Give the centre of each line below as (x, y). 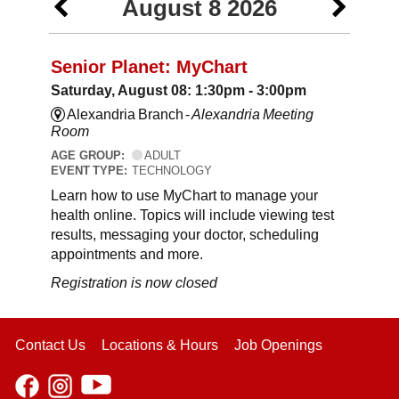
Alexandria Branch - (128, 115)
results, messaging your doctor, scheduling (185, 234)
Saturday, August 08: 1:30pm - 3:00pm (179, 91)
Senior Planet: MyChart (149, 66)
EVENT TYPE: (91, 171)
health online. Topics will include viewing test (192, 215)
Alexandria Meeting (252, 115)
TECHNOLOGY (171, 171)
